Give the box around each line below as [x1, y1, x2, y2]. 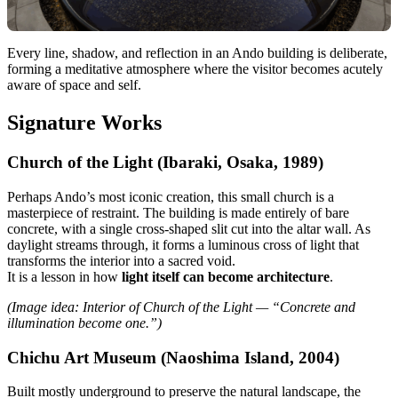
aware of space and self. [7, 77, 141, 93]
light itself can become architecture [122, 268, 330, 284]
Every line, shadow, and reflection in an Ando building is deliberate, [7, 45, 387, 61]
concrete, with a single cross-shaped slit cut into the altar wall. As [7, 220, 370, 236]
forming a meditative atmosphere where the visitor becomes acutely [7, 61, 383, 77]
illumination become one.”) [7, 314, 162, 330]
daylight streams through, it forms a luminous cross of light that [7, 236, 359, 252]
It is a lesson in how [7, 268, 122, 284]
